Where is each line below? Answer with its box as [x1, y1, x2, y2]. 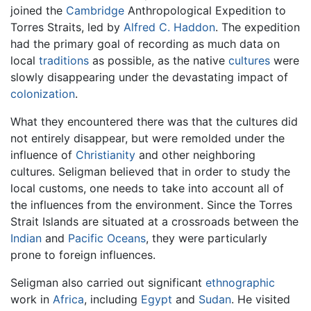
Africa [53, 292, 84, 306]
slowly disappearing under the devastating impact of [10, 69, 288, 84]
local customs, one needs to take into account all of [10, 180, 284, 195]
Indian [10, 230, 42, 245]
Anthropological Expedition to [124, 3, 286, 17]
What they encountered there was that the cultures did [10, 114, 298, 128]
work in [10, 292, 53, 306]
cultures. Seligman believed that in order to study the [10, 164, 290, 178]
